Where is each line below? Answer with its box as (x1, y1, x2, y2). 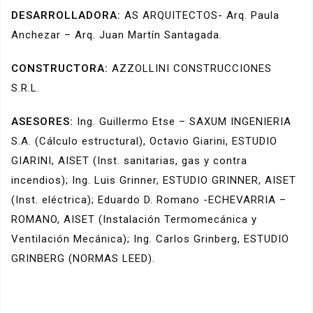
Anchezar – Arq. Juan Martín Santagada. (11, 28, 222, 41)
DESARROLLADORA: (11, 8, 124, 22)
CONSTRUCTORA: (11, 61, 108, 75)
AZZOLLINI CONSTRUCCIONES (108, 61, 272, 75)
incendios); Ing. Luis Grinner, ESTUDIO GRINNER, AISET (11, 173, 296, 187)
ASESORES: (11, 115, 73, 128)
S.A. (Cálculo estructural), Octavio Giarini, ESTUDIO (11, 134, 277, 147)
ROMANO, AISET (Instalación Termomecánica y (11, 212, 257, 226)
